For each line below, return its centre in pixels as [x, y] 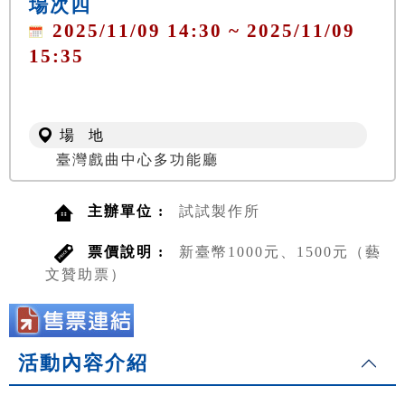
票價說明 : [129, 252]
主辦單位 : [129, 212]
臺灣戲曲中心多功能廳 [137, 160]
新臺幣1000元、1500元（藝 [280, 252]
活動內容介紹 [83, 363]
